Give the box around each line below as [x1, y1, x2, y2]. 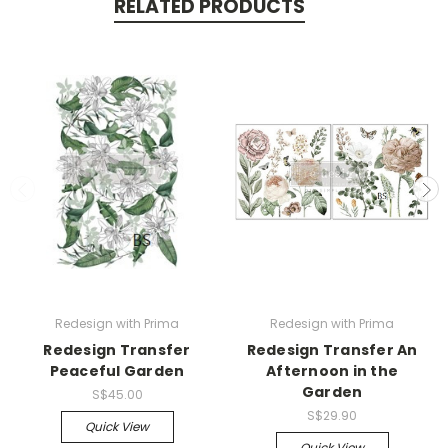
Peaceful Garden [49, 361, 185, 382]
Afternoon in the [266, 361, 398, 382]
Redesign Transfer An [246, 340, 418, 361]
